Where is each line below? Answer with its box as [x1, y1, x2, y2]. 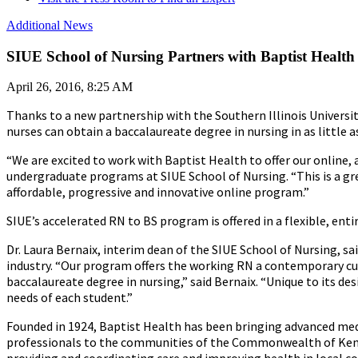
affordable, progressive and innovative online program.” [6, 184, 309, 201]
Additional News [6, 18, 93, 32]
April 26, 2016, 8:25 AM [6, 80, 133, 94]
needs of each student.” [6, 289, 133, 306]
